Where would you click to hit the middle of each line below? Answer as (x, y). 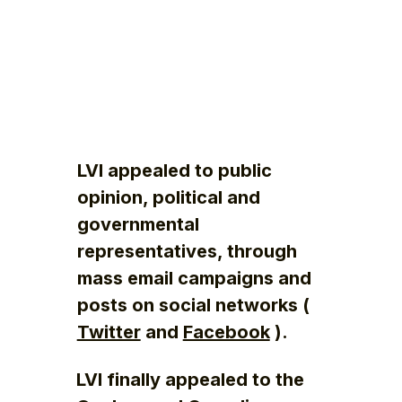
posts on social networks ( (193, 306)
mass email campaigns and (194, 279)
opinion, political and (168, 198)
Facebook (226, 332)
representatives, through (187, 252)
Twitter (109, 332)
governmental (138, 225)
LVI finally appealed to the (191, 380)
